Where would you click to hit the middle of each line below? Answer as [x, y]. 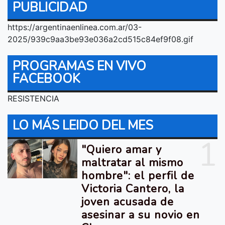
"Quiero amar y [122, 149]
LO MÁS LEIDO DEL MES [83, 125]
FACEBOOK [46, 79]
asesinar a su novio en [141, 215]
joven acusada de [128, 202]
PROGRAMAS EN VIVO [79, 66]
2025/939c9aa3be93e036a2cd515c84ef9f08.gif [100, 39]
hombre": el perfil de [138, 176]
